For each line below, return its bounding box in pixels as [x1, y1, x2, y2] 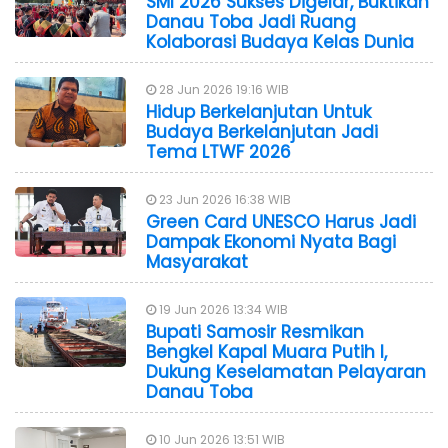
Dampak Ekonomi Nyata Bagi [146, 229, 396, 254]
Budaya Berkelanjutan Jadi [146, 119, 378, 144]
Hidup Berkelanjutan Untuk [146, 99, 371, 124]
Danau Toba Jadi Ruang [146, 9, 356, 34]
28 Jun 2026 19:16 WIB [156, 80, 289, 98]
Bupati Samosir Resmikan [146, 319, 364, 344]
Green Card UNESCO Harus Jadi [146, 209, 416, 234]
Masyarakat [146, 249, 248, 274]
